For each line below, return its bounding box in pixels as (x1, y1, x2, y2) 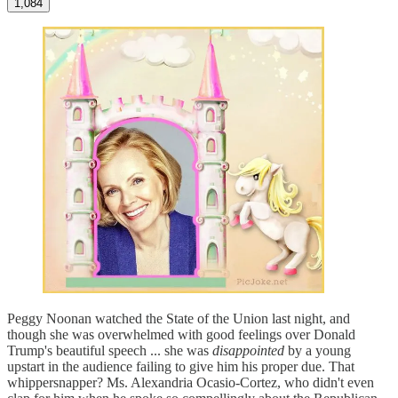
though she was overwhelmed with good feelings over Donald (7, 327, 355, 343)
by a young (284, 343, 351, 359)
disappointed (212, 343, 284, 359)
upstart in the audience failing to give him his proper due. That (7, 359, 354, 375)
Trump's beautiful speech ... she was (7, 343, 212, 359)
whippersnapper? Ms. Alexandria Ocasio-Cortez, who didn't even (7, 375, 374, 391)
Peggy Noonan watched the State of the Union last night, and (7, 311, 350, 327)
